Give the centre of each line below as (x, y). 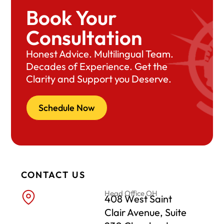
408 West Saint (138, 198)
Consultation (84, 37)
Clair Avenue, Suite (145, 212)
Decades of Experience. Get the (97, 66)
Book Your (71, 17)
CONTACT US (53, 174)
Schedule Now (67, 107)
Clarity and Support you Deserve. (99, 78)
